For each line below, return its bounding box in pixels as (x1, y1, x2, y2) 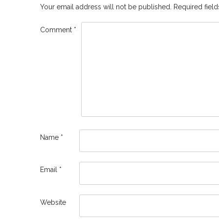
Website (40, 198, 66, 206)
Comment (40, 26, 74, 34)
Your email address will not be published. (40, 3, 172, 11)
